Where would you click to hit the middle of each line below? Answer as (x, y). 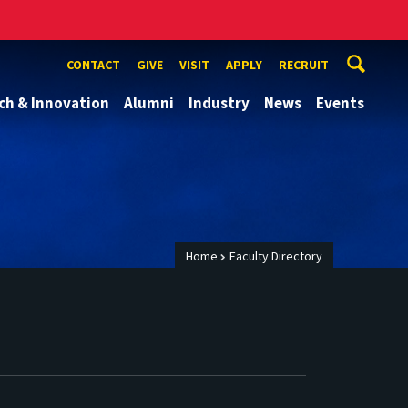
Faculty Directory (276, 256)
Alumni (149, 103)
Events (340, 103)
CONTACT (93, 65)
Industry (219, 103)
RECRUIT (304, 65)
